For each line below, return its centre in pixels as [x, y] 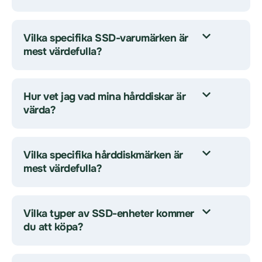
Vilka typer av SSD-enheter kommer [109, 213]
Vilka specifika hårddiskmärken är [103, 155]
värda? [39, 110]
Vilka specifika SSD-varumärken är [106, 38]
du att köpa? [53, 227]
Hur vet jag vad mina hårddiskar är [104, 96]
